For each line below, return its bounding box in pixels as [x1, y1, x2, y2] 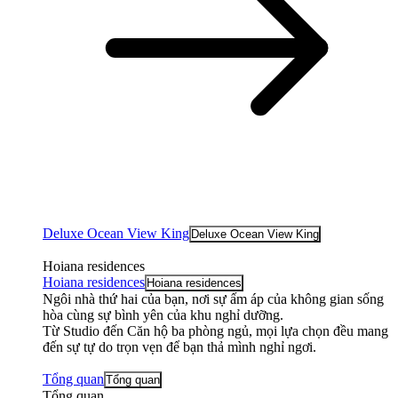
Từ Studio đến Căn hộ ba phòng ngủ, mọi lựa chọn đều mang [43, 322, 388, 338]
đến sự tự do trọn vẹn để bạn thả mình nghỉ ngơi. [43, 338, 316, 354]
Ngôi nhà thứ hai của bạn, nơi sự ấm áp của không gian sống [43, 291, 384, 306]
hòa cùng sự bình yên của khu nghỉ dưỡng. [43, 306, 283, 322]
